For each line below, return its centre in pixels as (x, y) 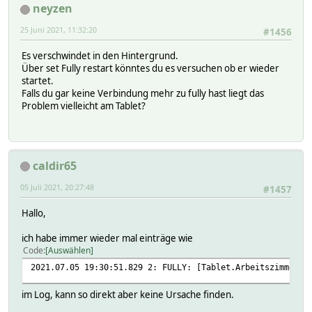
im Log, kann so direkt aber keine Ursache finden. (128, 294)
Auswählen (69, 250)
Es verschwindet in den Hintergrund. (100, 56)
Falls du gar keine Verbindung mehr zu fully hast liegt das (143, 94)
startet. (38, 81)
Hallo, (34, 213)
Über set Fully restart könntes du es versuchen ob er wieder (150, 69)
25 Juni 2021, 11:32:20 (58, 29)
